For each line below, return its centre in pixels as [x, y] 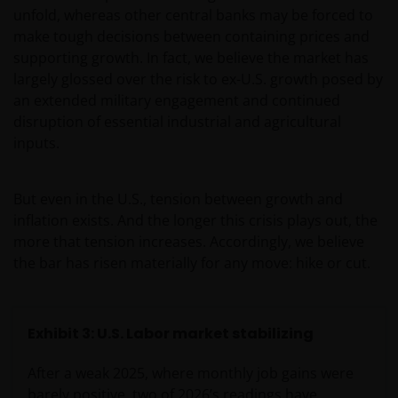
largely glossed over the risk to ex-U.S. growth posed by [198, 80]
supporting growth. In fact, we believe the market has [191, 58]
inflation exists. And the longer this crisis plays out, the [195, 221]
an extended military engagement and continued [177, 101]
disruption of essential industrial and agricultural [177, 122]
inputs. [36, 143]
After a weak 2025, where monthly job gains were [191, 374]
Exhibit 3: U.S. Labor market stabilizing [171, 334]
